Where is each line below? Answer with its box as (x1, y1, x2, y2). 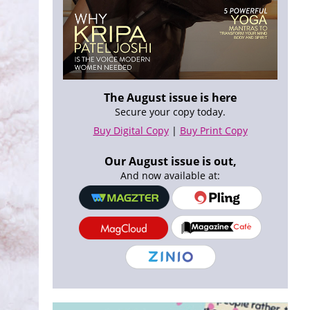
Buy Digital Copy (93, 124, 169, 138)
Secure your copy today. (115, 105, 226, 119)
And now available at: (120, 169, 220, 183)
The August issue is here (104, 90, 237, 106)
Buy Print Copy (179, 124, 248, 138)
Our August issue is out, (104, 154, 237, 170)
